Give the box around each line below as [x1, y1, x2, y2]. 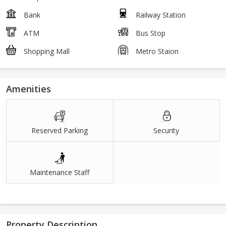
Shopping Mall [24, 46, 70, 56]
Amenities [6, 82, 51, 95]
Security [153, 125, 180, 135]
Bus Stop [136, 28, 165, 38]
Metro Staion [136, 46, 179, 56]
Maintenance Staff [30, 167, 90, 177]
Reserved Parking [31, 125, 88, 135]
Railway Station [136, 10, 186, 20]
